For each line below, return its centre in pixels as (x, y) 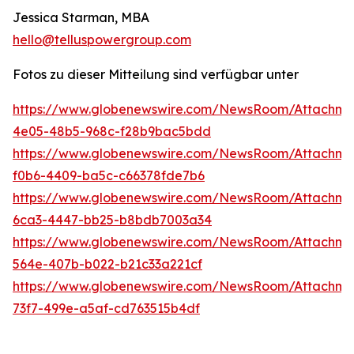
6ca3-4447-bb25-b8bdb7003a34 (112, 220)
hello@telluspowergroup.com (102, 40)
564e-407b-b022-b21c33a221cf (107, 264)
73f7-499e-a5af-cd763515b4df (106, 309)
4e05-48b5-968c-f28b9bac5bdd (112, 132)
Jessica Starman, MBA (81, 18)
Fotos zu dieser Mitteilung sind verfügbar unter (156, 75)
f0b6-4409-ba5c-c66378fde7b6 (109, 176)
